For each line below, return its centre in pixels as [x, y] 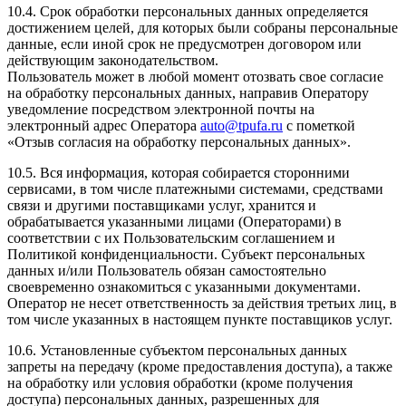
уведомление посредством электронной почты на [161, 110]
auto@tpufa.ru [242, 126]
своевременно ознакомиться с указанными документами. [184, 287]
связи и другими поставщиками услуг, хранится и [162, 206]
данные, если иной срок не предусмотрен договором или [184, 44]
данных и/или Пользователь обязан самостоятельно [167, 271]
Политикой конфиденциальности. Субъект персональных [186, 255]
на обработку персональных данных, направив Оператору [188, 93]
